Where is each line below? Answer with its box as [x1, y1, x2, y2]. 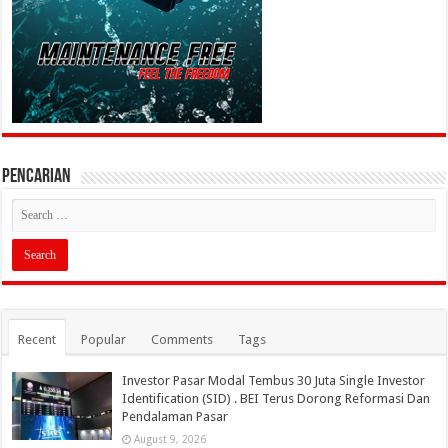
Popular [81, 332, 127, 348]
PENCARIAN [2, 167, 72, 188]
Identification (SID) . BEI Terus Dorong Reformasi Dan [122, 391, 431, 407]
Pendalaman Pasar [122, 409, 229, 425]
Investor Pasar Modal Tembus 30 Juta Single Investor [122, 373, 426, 389]
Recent [18, 332, 57, 348]
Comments [151, 332, 214, 348]
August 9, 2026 [134, 433, 207, 446]
